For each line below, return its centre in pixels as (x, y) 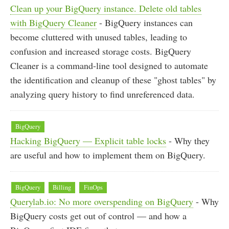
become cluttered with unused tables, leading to (99, 37)
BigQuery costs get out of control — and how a (98, 215)
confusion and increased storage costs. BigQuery (101, 51)
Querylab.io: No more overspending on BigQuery (102, 201)
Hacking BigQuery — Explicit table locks (88, 140)
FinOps (93, 187)
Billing (62, 187)
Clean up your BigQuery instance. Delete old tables (106, 8)
